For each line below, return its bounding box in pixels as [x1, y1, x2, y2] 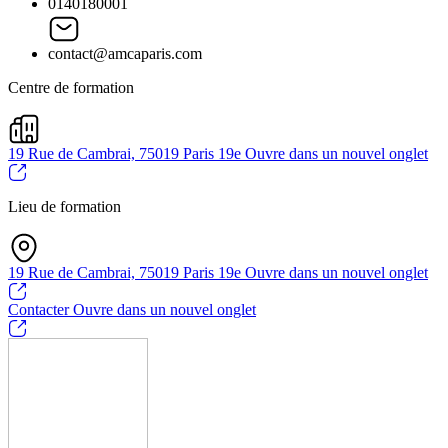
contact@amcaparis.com [48, 44, 202, 62]
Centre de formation [8, 78, 134, 96]
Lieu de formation [8, 197, 121, 215]
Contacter [8, 301, 73, 319]
